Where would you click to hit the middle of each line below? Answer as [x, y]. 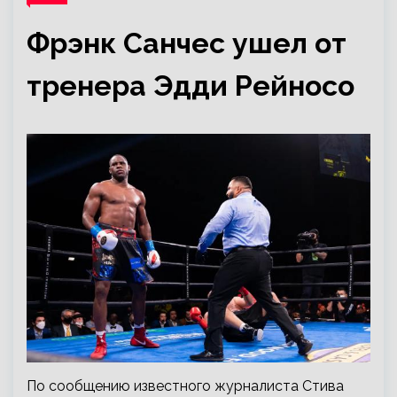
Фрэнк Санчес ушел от [187, 43]
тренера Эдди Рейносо [191, 86]
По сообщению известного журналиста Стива [185, 386]
